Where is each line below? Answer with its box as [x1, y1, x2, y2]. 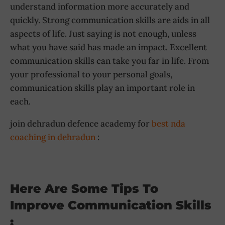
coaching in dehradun [10, 131, 95, 143]
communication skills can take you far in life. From [10, 55, 209, 66]
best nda [152, 118, 185, 129]
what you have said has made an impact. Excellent [10, 41, 207, 53]
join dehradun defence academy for [10, 118, 152, 129]
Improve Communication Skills [10, 198, 211, 213]
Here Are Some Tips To [10, 181, 158, 196]
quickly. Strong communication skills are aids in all [10, 14, 210, 26]
